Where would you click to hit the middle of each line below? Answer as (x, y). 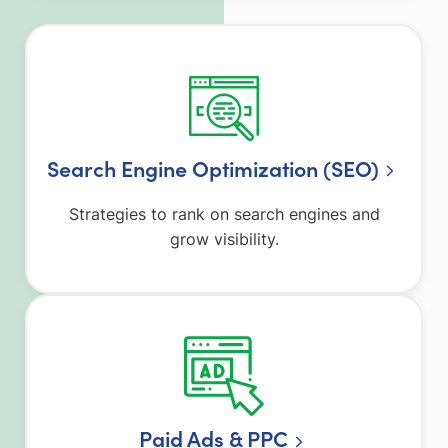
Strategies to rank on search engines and (224, 214)
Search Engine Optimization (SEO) (213, 168)
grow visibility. (224, 239)
